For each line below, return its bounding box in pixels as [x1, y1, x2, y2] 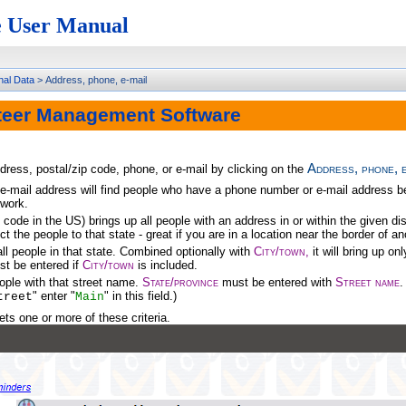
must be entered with [218, 275, 335, 289]
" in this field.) [104, 289, 177, 303]
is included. [134, 258, 198, 272]
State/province [142, 275, 218, 289]
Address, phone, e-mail [45, 74, 150, 85]
